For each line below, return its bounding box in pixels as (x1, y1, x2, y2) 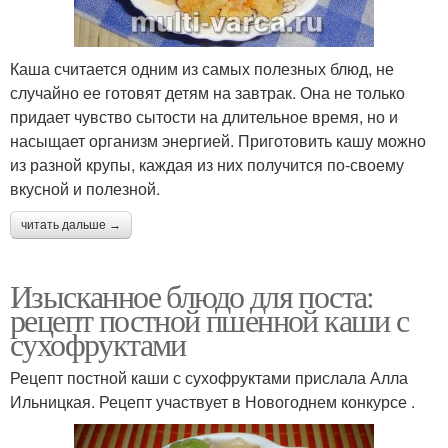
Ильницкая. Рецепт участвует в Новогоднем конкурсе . (10, 389, 415, 413)
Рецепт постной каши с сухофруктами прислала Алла (10, 365, 408, 389)
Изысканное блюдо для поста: (10, 273, 374, 317)
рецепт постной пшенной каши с (10, 297, 409, 341)
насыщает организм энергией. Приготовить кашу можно (10, 128, 426, 152)
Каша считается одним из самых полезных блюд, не (10, 56, 394, 80)
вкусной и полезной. (10, 176, 160, 200)
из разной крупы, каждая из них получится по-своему (10, 152, 404, 176)
